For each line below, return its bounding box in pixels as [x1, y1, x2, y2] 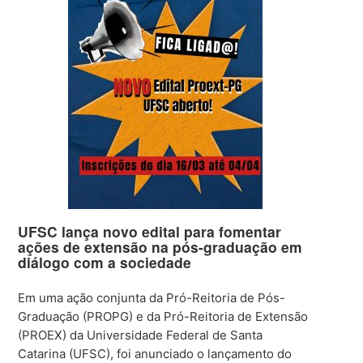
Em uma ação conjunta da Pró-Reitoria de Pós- [18, 289, 286, 305]
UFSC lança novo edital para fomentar [18, 220, 282, 241]
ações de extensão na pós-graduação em [18, 236, 303, 257]
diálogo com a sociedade [18, 251, 192, 272]
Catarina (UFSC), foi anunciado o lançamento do [18, 345, 293, 361]
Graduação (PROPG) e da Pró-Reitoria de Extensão [18, 308, 309, 324]
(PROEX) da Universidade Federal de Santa [18, 327, 263, 343]
